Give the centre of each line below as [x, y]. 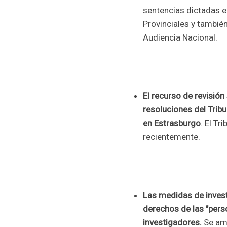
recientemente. [172, 137]
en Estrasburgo [172, 123]
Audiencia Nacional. [180, 38]
